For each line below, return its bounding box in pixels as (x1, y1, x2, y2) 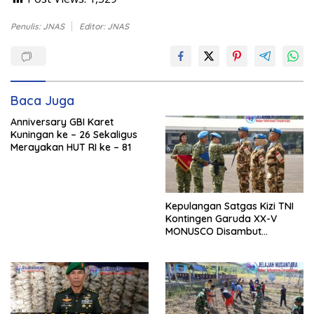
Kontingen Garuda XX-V (165, 212, 277, 226)
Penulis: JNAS (11, 21, 64, 32)
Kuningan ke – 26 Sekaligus (11, 128, 137, 142)
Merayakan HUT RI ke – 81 (11, 141, 131, 154)
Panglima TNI (165, 238, 227, 251)
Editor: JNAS (79, 21, 129, 32)
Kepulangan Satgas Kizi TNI (165, 200, 294, 213)
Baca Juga (11, 93, 74, 109)
